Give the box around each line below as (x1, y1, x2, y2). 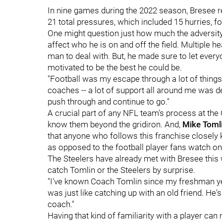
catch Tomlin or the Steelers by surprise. (48, 165, 195, 175)
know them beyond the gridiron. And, (48, 119, 182, 129)
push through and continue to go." (48, 97, 169, 107)
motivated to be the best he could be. (48, 62, 182, 72)
